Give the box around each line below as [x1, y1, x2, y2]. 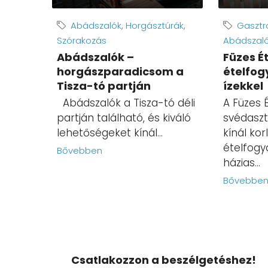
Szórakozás [57, 34, 106, 47]
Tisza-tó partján [57, 78, 151, 94]
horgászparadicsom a [57, 64, 184, 80]
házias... [223, 156, 260, 170]
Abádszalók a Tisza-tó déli [57, 96, 195, 111]
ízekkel [223, 78, 263, 94]
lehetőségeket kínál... [57, 126, 163, 141]
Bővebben [57, 144, 102, 157]
